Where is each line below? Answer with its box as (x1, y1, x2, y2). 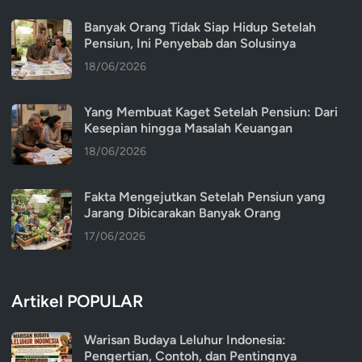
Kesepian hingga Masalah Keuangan (84, 120, 293, 136)
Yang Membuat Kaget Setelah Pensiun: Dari (84, 103, 338, 120)
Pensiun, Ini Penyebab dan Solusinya (84, 35, 296, 51)
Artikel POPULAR (11, 290, 143, 311)
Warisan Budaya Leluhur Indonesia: (84, 331, 286, 347)
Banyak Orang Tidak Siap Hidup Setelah (84, 19, 316, 35)
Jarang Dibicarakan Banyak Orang (84, 204, 281, 221)
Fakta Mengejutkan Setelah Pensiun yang (84, 188, 326, 204)
